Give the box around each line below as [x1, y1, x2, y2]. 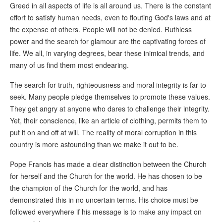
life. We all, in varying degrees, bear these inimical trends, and [10, 48, 205, 58]
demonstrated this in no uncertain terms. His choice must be [10, 195, 198, 205]
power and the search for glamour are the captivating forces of [10, 36, 206, 47]
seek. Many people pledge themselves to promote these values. [10, 92, 210, 102]
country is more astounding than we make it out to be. [10, 139, 178, 150]
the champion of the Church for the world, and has [10, 183, 167, 193]
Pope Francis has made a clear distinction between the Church [10, 159, 207, 169]
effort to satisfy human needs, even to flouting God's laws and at [10, 12, 211, 23]
